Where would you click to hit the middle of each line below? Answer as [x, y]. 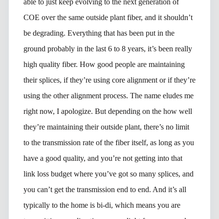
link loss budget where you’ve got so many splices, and [108, 174]
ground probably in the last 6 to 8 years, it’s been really [108, 48]
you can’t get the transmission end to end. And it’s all [105, 189]
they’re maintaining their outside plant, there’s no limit [106, 127]
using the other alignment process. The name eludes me [108, 95]
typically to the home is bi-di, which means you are [102, 205]
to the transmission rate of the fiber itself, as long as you [109, 142]
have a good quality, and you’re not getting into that [103, 158]
